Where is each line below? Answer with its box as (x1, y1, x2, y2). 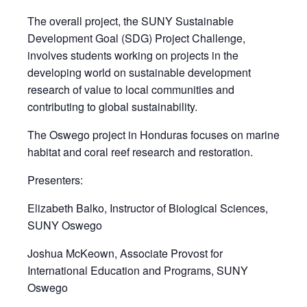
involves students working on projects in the (27, 47, 238, 63)
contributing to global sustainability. (27, 98, 197, 114)
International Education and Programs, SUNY (27, 262, 248, 278)
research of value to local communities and (27, 81, 234, 97)
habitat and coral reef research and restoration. (27, 143, 253, 160)
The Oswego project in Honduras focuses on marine (27, 126, 280, 143)
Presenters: (27, 171, 83, 188)
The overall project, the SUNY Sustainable (27, 12, 234, 29)
